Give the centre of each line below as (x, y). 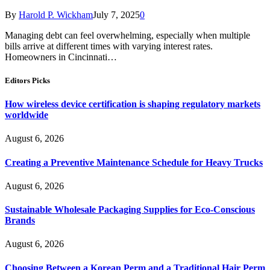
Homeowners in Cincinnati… (61, 57)
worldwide (27, 115)
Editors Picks (27, 80)
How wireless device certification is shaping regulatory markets (133, 104)
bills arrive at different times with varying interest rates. (109, 46)
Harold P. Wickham (56, 14)
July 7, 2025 (116, 14)
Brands (20, 221)
